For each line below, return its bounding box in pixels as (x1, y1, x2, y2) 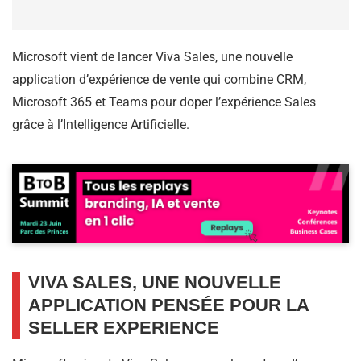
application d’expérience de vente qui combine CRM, (12, 72, 306, 88)
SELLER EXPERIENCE (28, 317, 219, 338)
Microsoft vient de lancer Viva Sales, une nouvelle (12, 49, 293, 65)
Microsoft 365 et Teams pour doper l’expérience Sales (12, 94, 316, 110)
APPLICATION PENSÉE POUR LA (28, 295, 309, 316)
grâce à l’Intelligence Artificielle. (12, 117, 189, 133)
